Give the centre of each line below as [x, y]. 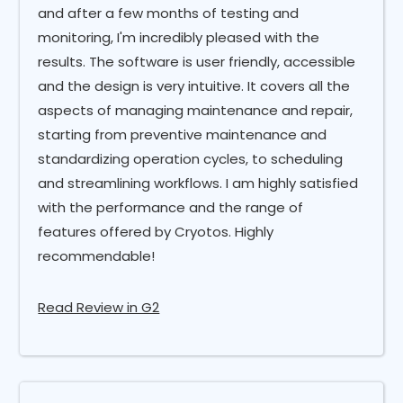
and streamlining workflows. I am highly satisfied [198, 183]
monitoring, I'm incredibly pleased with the [179, 37]
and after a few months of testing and [169, 13]
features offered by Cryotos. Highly [156, 231]
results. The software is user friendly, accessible [197, 61]
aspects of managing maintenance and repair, [196, 110]
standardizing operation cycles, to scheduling [191, 158]
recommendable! [97, 255]
